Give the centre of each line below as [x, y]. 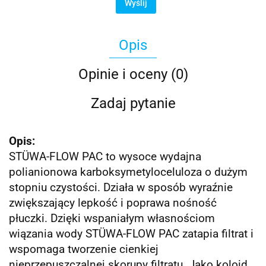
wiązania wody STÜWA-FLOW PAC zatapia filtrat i [131, 234]
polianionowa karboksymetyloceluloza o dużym [128, 172]
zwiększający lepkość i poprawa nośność [113, 203]
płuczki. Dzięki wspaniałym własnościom [112, 219]
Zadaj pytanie [133, 104]
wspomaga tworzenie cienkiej [84, 250]
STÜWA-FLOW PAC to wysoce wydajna [105, 157]
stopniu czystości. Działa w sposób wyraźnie [121, 188]
